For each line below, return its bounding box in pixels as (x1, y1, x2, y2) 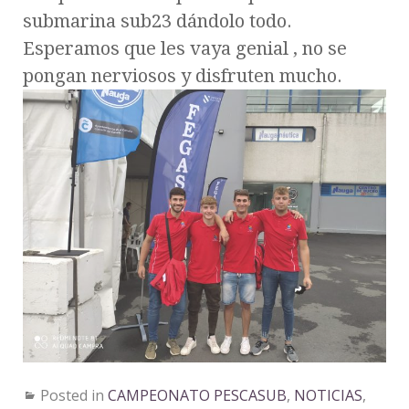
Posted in (40, 384, 108, 405)
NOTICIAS (294, 384, 362, 405)
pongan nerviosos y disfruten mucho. (23, 65, 342, 88)
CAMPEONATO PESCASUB (108, 384, 287, 405)
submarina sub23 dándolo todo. (23, 10, 292, 33)
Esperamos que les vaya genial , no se (23, 37, 347, 60)
